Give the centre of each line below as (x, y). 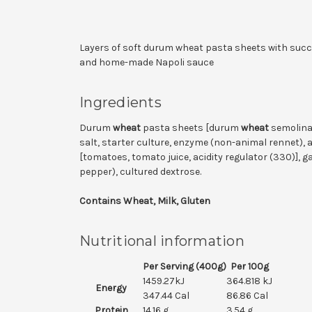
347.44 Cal (166, 295)
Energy (111, 288)
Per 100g (250, 266)
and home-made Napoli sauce (147, 62)
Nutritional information (162, 241)
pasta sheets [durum (191, 127)
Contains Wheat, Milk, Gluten (145, 201)
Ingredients (120, 102)
